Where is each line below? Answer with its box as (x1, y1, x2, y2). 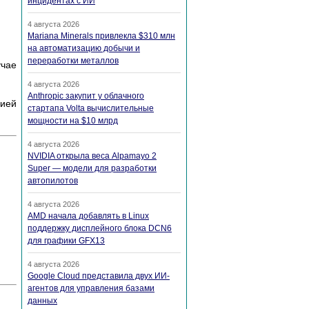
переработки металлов (28, 56, 119, 66)
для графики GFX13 (28, 236, 105, 246)
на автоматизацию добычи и (28, 43, 140, 54)
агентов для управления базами (28, 283, 154, 294)
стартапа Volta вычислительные (28, 103, 154, 114)
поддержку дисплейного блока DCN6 (28, 223, 172, 234)
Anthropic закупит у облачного (28, 91, 144, 101)
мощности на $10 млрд (28, 116, 118, 126)
